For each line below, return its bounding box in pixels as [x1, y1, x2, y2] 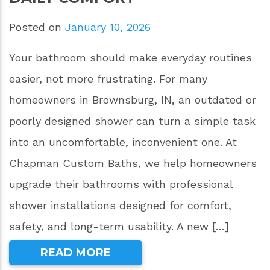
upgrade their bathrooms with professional [9, 178, 233, 191]
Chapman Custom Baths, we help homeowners [9, 157, 257, 170]
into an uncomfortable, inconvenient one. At [9, 136, 237, 149]
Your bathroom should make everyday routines [9, 51, 252, 64]
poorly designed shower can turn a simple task [9, 115, 256, 128]
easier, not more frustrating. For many [9, 72, 207, 86]
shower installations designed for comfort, [9, 199, 231, 212]
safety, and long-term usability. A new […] [9, 220, 229, 233]
